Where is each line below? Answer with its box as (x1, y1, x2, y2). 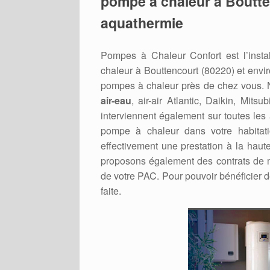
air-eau (101, 93, 131, 107)
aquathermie (101, 12, 183, 33)
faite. (101, 183, 121, 198)
